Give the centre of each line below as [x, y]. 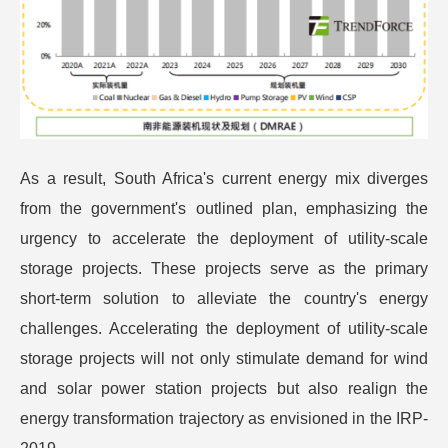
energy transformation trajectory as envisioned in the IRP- [224, 418]
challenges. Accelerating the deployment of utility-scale [224, 328]
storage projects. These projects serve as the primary [224, 268]
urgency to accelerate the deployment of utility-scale [224, 238]
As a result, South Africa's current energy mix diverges [224, 178]
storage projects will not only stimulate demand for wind [224, 358]
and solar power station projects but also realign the [224, 388]
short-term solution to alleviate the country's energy [224, 298]
